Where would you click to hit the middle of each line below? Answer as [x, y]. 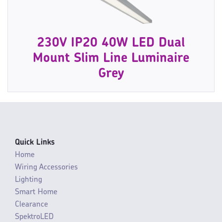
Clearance [31, 205]
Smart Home [36, 193]
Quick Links [35, 143]
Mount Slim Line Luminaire [111, 59]
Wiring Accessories [46, 168]
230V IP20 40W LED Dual [111, 44]
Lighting [28, 180]
